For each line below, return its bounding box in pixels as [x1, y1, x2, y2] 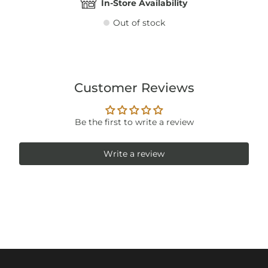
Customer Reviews [74, 80, 194, 96]
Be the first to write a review [74, 117, 194, 128]
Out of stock [112, 17, 165, 29]
